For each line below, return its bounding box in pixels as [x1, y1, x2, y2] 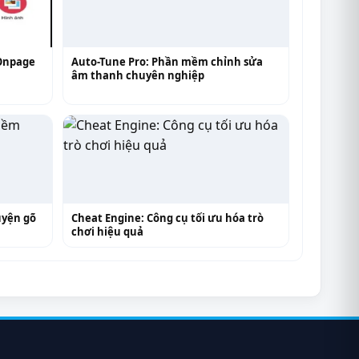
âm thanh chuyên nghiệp [71, 67, 204, 83]
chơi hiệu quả [71, 224, 143, 239]
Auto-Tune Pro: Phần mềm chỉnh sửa [71, 54, 263, 69]
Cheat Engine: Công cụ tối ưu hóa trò [71, 210, 264, 225]
